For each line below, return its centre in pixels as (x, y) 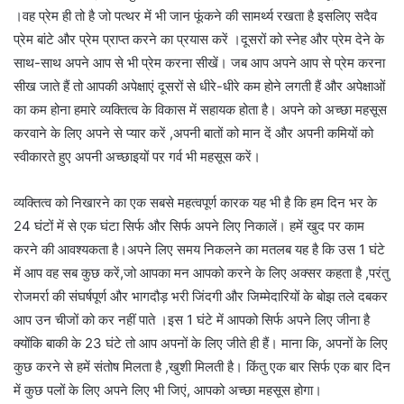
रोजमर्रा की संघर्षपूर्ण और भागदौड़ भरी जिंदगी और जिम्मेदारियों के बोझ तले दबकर (201, 296)
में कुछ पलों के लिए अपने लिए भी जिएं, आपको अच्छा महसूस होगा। (168, 390)
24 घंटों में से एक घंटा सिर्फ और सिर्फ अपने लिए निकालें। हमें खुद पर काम (189, 225)
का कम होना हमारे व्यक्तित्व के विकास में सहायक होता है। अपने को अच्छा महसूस (200, 109)
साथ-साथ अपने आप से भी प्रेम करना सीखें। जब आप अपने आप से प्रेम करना (199, 62)
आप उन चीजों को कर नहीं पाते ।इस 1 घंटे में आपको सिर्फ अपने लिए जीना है (192, 319)
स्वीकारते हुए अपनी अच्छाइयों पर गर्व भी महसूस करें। (137, 156)
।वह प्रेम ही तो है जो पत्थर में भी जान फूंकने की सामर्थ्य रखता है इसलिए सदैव (195, 15)
